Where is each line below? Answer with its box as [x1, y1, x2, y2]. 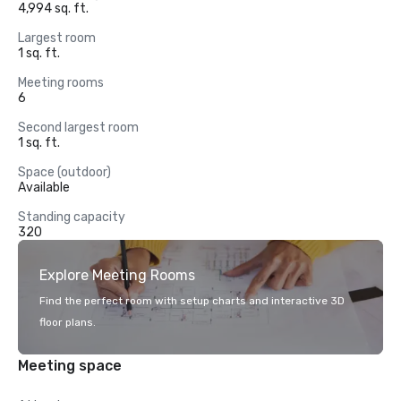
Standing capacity [18, 209, 125, 225]
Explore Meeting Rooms [39, 267, 195, 284]
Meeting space [18, 357, 122, 374]
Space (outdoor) [18, 165, 111, 180]
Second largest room [18, 120, 139, 135]
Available [18, 180, 70, 195]
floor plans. [39, 316, 96, 328]
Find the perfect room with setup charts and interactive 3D [39, 294, 345, 307]
